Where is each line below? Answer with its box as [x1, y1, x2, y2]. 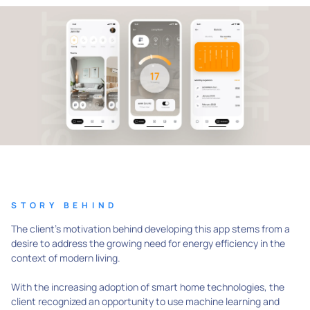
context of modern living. [11, 251, 122, 265]
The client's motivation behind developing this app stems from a [11, 222, 290, 236]
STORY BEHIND [11, 199, 118, 212]
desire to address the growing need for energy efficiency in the [11, 237, 285, 250]
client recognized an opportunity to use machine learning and [11, 295, 280, 309]
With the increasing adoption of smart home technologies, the [11, 280, 284, 294]
